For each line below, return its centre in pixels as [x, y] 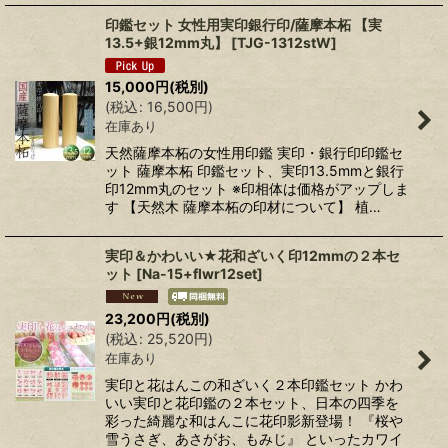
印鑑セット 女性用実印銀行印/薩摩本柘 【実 [243, 25]
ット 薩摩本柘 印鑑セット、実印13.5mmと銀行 [254, 171]
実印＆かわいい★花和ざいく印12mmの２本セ [252, 256]
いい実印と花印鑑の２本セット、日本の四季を [252, 402]
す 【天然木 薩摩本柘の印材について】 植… [243, 207]
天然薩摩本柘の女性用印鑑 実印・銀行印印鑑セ [254, 153]
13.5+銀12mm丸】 [166, 43]
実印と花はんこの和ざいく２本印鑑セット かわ [254, 384]
